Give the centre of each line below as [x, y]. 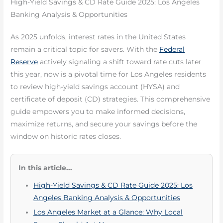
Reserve [24, 62]
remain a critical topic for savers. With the [85, 50]
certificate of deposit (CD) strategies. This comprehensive [111, 99]
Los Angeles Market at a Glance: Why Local [108, 212]
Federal [172, 50]
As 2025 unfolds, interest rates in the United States [98, 37]
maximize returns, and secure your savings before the [104, 124]
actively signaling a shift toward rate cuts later [120, 62]
